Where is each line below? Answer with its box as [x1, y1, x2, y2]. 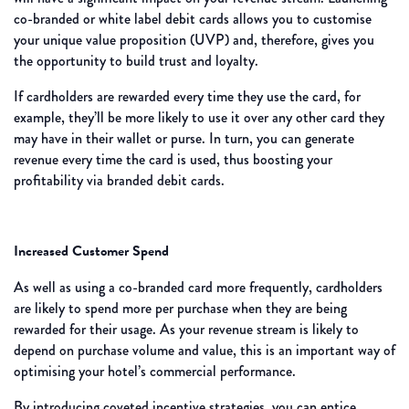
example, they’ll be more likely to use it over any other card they [14, 107, 384, 129]
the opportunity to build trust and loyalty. [14, 50, 258, 72]
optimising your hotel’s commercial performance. [14, 361, 296, 383]
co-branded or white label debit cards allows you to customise [14, 8, 372, 30]
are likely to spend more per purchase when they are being [14, 298, 347, 320]
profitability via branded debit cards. [14, 170, 225, 192]
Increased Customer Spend [14, 240, 169, 263]
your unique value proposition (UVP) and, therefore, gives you [14, 29, 374, 51]
